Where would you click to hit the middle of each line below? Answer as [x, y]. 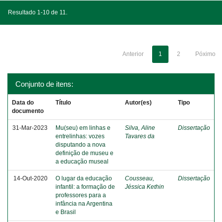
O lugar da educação [84, 178]
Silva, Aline [140, 128]
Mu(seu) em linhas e [83, 128]
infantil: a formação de [85, 187]
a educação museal [82, 162]
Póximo [205, 54]
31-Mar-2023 [30, 128]
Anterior [133, 54]
